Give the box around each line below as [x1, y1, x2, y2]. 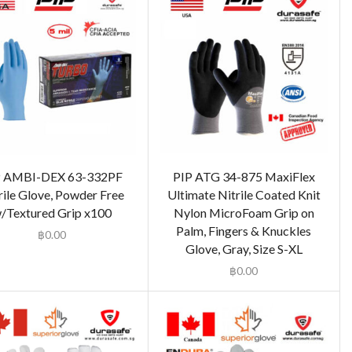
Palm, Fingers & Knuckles [176, 223, 312, 239]
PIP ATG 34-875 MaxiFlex [172, 169, 315, 185]
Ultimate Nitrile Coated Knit [167, 187, 321, 203]
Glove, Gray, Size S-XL [185, 241, 302, 257]
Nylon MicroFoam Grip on [173, 205, 314, 221]
